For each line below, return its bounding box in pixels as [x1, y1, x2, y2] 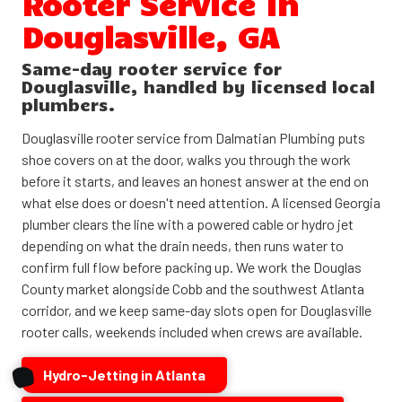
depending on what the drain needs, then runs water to [22, 236, 344, 254]
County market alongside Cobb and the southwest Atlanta [22, 279, 364, 297]
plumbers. [22, 92, 116, 115]
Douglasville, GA [22, 16, 279, 55]
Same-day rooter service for [22, 57, 282, 79]
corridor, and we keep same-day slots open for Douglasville [22, 301, 371, 319]
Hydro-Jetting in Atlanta [43, 365, 205, 383]
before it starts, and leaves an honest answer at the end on [22, 171, 369, 189]
